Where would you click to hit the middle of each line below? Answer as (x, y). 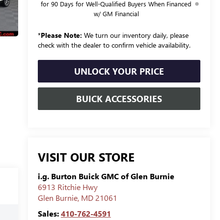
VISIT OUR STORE (86, 157)
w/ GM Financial (116, 13)
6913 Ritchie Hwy (68, 187)
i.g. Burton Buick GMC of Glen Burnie (106, 176)
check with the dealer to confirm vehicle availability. (114, 45)
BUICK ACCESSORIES (119, 98)
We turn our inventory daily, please (135, 35)
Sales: (49, 214)
